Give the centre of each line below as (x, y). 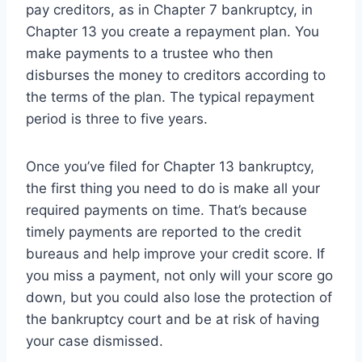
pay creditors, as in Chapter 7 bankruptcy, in (169, 10)
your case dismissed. (95, 341)
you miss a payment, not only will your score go (179, 276)
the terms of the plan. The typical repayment (170, 97)
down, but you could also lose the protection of (179, 298)
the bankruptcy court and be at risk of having (173, 320)
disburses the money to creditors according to (176, 76)
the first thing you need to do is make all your (173, 189)
